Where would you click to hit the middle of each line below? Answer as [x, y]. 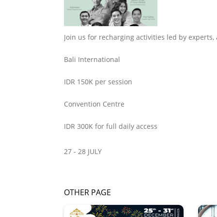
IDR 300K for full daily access [111, 126]
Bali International [92, 59]
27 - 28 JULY [83, 151]
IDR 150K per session [98, 82]
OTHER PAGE [87, 192]
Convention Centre [94, 104]
